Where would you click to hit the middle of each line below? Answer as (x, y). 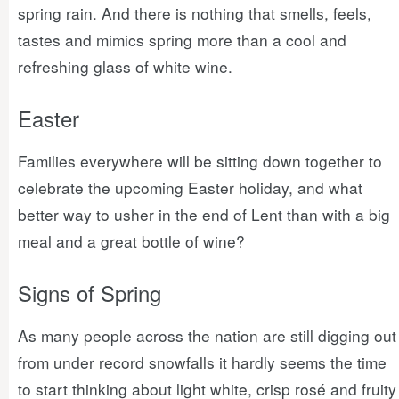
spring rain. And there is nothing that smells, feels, (195, 13)
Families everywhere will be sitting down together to (200, 161)
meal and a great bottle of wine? (131, 241)
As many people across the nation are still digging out (207, 335)
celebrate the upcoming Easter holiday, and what (190, 187)
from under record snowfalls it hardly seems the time (202, 362)
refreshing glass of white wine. (125, 66)
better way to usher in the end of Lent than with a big (204, 214)
